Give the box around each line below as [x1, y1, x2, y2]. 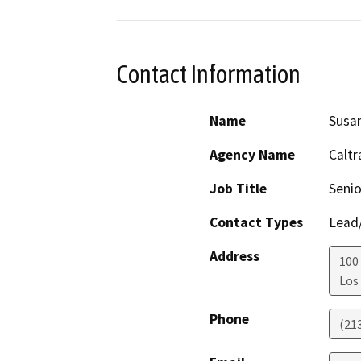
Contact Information [117, 59, 301, 89]
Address [210, 247, 259, 266]
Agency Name [210, 146, 295, 164]
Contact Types [210, 214, 303, 232]
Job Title [210, 180, 267, 198]
